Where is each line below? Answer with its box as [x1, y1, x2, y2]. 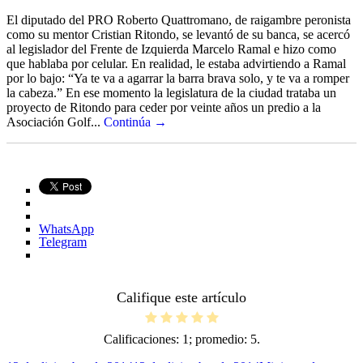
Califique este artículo [117, 288, 246, 305]
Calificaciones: [103, 331, 182, 346]
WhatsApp [39, 221, 94, 236]
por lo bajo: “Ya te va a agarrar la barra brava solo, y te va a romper [6, 70, 349, 85]
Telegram [39, 234, 87, 249]
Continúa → [104, 114, 167, 129]
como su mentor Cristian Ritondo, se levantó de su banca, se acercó [6, 27, 350, 41]
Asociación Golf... [6, 114, 104, 129]
